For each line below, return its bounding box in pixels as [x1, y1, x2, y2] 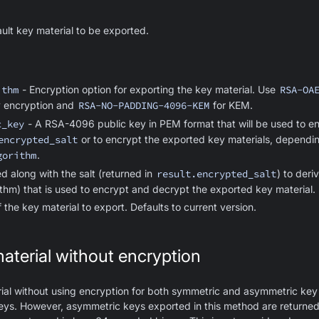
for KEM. [210, 99, 253, 111]
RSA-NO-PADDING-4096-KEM [78, 99, 209, 112]
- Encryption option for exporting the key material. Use [19, 83, 279, 95]
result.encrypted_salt [156, 167, 276, 180]
